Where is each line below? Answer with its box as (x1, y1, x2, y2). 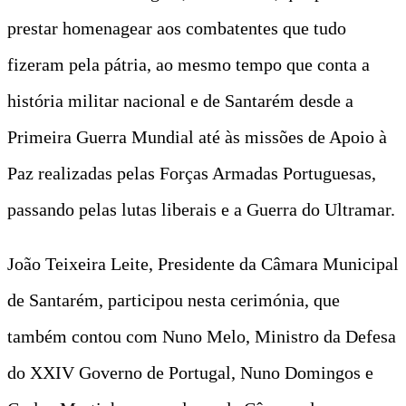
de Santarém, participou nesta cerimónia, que (7, 289, 340, 310)
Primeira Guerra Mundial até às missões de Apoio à (7, 126, 387, 147)
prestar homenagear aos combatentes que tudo (7, 17, 346, 38)
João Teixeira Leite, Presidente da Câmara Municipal (7, 253, 399, 274)
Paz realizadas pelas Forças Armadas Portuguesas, (7, 162, 376, 183)
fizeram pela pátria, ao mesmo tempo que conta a (7, 53, 370, 74)
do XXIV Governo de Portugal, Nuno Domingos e (7, 362, 373, 382)
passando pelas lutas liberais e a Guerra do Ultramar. (7, 198, 395, 219)
